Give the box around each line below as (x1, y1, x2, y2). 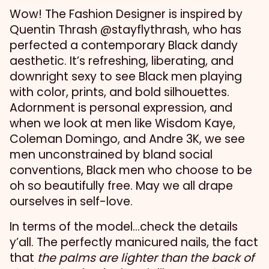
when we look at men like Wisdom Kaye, (10, 115, 235, 132)
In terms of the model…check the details (10, 219, 238, 235)
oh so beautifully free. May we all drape (10, 178, 233, 195)
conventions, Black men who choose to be (10, 162, 252, 179)
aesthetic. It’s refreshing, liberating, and (10, 53, 234, 70)
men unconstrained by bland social (10, 147, 213, 163)
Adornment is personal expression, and (10, 100, 232, 116)
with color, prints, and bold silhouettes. (10, 84, 229, 101)
